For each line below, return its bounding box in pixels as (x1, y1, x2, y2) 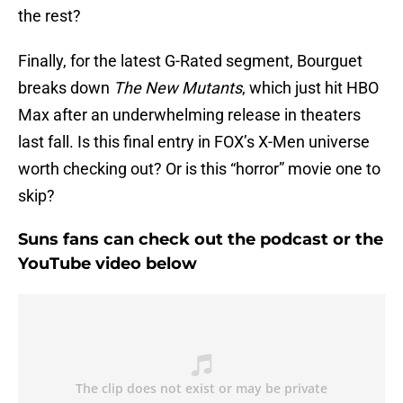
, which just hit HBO (242, 78, 379, 98)
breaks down (18, 78, 113, 98)
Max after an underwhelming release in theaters (18, 105, 361, 125)
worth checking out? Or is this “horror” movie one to (18, 159, 381, 179)
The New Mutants (113, 78, 242, 98)
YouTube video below (18, 254, 197, 274)
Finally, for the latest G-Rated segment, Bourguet (18, 51, 363, 71)
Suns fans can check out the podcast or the (18, 229, 383, 250)
